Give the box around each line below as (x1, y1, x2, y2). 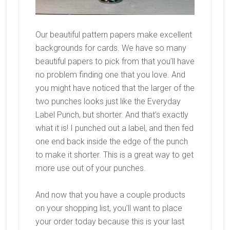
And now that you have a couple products (35, 189, 185, 200)
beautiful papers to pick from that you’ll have (35, 56, 195, 66)
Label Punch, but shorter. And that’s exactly (35, 109, 188, 120)
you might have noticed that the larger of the (35, 83, 195, 93)
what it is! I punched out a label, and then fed (35, 123, 194, 133)
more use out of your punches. (35, 163, 148, 173)
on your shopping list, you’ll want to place (35, 203, 182, 213)
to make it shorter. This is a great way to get (35, 149, 194, 160)
